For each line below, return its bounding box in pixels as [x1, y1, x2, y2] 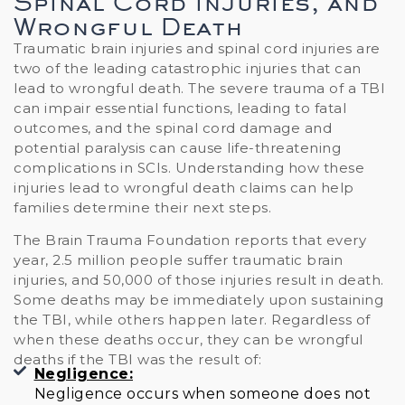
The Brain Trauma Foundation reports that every [14, 231, 366, 250]
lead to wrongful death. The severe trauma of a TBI [14, 79, 385, 97]
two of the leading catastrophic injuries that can [14, 59, 362, 77]
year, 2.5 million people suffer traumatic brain [14, 251, 344, 269]
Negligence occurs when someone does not [33, 385, 371, 403]
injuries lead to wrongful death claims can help [14, 178, 354, 196]
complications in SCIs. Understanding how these [14, 158, 364, 176]
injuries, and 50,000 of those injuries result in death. [14, 271, 384, 289]
